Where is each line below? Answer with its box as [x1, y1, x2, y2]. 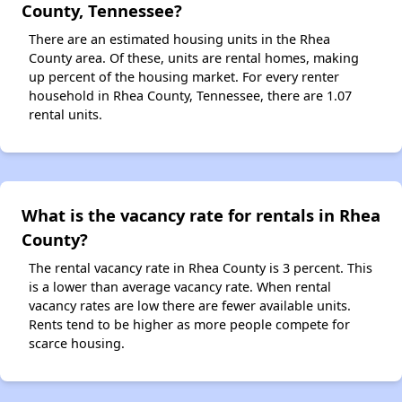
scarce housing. [29, 334, 125, 352]
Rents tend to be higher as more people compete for [29, 315, 350, 333]
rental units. [29, 105, 102, 123]
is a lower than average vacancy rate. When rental [29, 277, 331, 295]
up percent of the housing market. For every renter [29, 67, 339, 85]
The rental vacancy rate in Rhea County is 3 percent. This [29, 258, 372, 276]
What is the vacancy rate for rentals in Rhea [22, 203, 380, 226]
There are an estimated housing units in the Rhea [29, 30, 330, 48]
